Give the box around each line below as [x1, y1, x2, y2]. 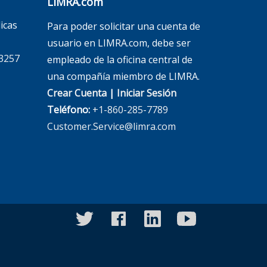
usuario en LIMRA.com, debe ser [46, 36, 191, 49]
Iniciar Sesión [116, 86, 176, 100]
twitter [74, 210, 113, 226]
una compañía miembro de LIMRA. [46, 69, 200, 83]
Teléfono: [46, 103, 92, 116]
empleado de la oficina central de [46, 52, 193, 66]
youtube [176, 210, 224, 226]
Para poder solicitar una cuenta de [46, 19, 200, 33]
